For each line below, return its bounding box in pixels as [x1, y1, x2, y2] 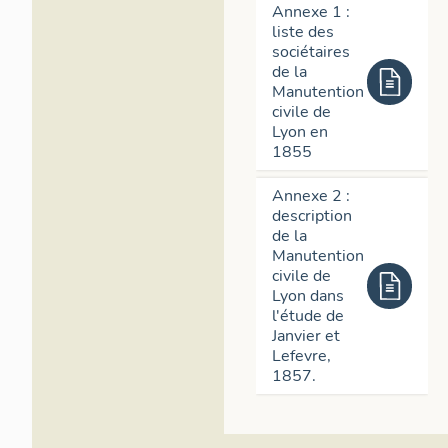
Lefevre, [272, 344, 331, 367]
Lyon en [272, 120, 328, 143]
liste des [272, 20, 334, 43]
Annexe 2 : [272, 184, 350, 207]
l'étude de [272, 304, 344, 327]
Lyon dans [272, 284, 344, 307]
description [272, 204, 352, 227]
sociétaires [272, 40, 350, 63]
